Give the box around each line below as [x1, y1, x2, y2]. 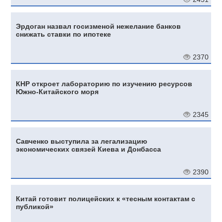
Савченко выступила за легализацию [16, 137, 148, 145]
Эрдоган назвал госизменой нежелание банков [16, 22, 181, 30]
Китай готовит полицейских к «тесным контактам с [16, 194, 196, 203]
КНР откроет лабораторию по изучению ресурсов [16, 79, 193, 88]
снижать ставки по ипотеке [16, 30, 111, 38]
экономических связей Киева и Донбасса [16, 145, 162, 153]
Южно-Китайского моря [16, 87, 99, 96]
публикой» [16, 202, 54, 211]
